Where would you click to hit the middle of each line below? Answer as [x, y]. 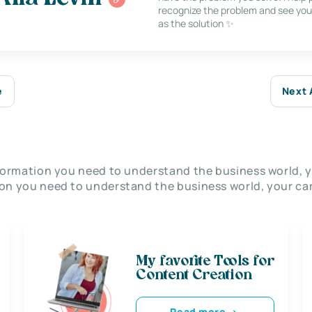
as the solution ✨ [196, 23]
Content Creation [194, 275]
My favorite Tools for [205, 262]
